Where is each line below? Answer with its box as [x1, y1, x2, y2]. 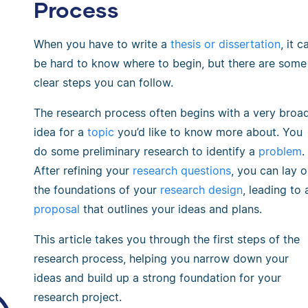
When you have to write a [34, 37, 170, 51]
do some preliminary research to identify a [34, 144, 258, 158]
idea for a [34, 125, 87, 139]
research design [160, 183, 243, 197]
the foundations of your [34, 183, 160, 197]
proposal [34, 202, 80, 216]
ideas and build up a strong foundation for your [34, 271, 281, 285]
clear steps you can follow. [34, 76, 173, 89]
